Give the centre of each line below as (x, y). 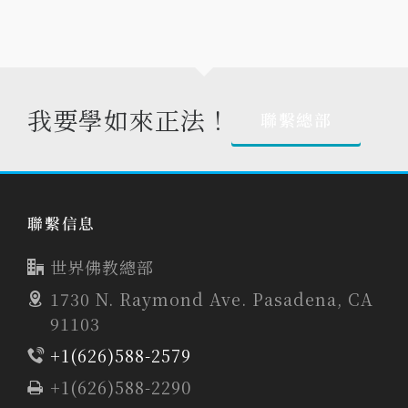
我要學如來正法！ (129, 119)
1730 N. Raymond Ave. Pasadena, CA (212, 299)
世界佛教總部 (102, 267)
